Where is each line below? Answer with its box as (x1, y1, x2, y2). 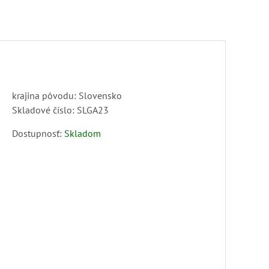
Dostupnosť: (12, 127, 64, 139)
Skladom (64, 127, 101, 139)
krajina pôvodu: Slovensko (12, 89, 122, 101)
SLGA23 (77, 104, 109, 116)
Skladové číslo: (12, 104, 77, 116)
